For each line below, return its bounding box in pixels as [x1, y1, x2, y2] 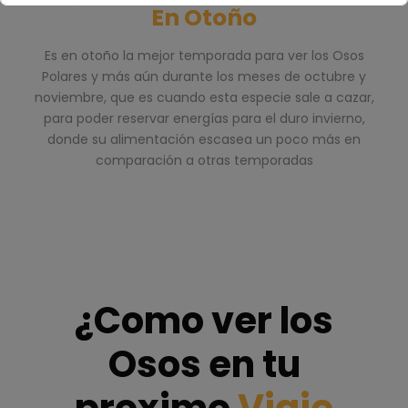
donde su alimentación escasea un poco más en [47, 129, 361, 148]
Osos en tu [107, 338, 301, 390]
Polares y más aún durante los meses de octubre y [42, 66, 366, 86]
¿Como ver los [75, 294, 333, 346]
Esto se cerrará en [107, 25, 226, 44]
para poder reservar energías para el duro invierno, [43, 108, 365, 127]
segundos [235, 25, 301, 44]
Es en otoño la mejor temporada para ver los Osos [44, 46, 364, 65]
